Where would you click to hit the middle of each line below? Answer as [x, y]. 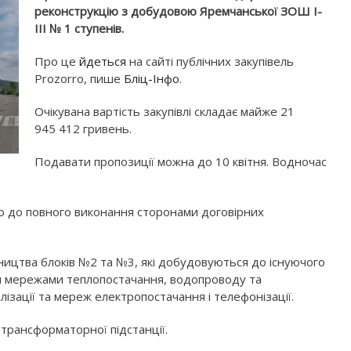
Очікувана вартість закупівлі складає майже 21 [165, 111]
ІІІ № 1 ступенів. [79, 28]
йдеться [103, 61]
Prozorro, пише [79, 78]
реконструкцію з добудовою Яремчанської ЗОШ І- [178, 11]
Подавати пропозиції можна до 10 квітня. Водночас [181, 161]
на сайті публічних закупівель [210, 61]
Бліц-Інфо [152, 78]
